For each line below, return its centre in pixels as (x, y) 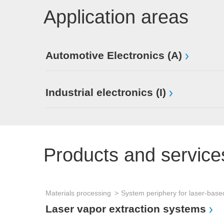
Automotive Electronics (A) (114, 55)
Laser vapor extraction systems (126, 209)
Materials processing (78, 193)
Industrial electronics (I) (106, 92)
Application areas (116, 17)
